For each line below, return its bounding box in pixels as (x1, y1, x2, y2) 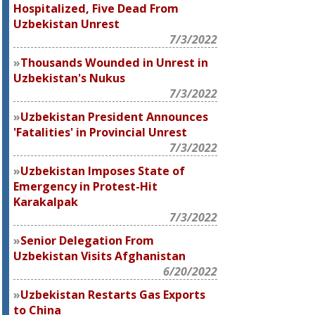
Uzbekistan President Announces (20, 109, 209, 124)
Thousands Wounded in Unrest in (20, 55, 209, 70)
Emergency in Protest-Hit (13, 179, 158, 194)
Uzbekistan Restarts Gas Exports (20, 287, 206, 302)
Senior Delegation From (20, 233, 155, 248)
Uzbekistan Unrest (13, 16, 120, 32)
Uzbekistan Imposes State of (20, 163, 186, 179)
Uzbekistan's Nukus (13, 70, 126, 86)
